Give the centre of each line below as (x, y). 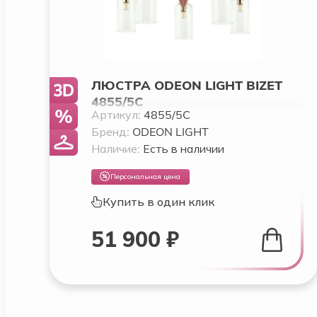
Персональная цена (145, 177)
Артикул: (117, 114)
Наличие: (117, 148)
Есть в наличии (183, 148)
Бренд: (111, 131)
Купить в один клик (158, 201)
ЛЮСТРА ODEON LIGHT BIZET (186, 85)
